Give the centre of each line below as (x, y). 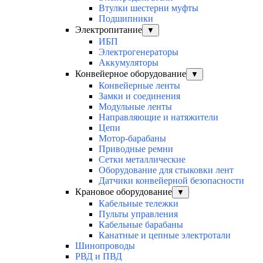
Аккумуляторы (129, 63)
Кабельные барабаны (141, 225)
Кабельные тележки (139, 204)
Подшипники (126, 19)
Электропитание (109, 30)
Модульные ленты (135, 107)
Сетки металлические (142, 160)
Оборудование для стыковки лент (166, 170)
